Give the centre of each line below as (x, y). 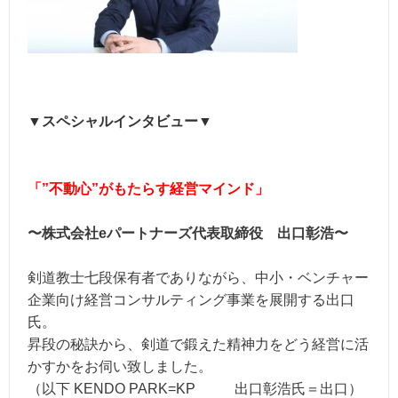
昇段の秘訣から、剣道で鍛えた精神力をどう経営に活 (198, 345)
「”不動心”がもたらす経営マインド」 (148, 188)
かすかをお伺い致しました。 (120, 367)
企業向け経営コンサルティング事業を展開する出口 (191, 300)
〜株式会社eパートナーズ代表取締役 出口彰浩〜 (188, 234)
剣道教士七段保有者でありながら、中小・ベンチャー (198, 278)
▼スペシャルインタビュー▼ (120, 122)
